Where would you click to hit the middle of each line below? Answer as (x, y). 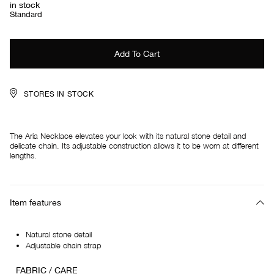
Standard (26, 14)
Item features (35, 202)
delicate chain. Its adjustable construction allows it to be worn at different (134, 145)
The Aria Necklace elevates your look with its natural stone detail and (128, 135)
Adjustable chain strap (63, 245)
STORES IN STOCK (59, 94)
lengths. (23, 155)
